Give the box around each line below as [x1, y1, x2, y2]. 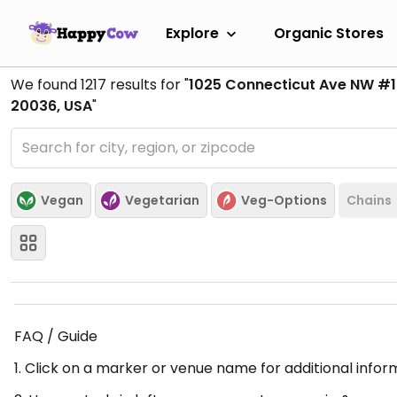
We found [11, 74, 81, 95]
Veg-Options [241, 191, 327, 209]
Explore [166, 22, 219, 43]
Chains [346, 191, 392, 209]
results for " [106, 74, 189, 95]
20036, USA [11, 96, 92, 116]
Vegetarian [125, 191, 199, 209]
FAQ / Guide [14, 326, 97, 346]
